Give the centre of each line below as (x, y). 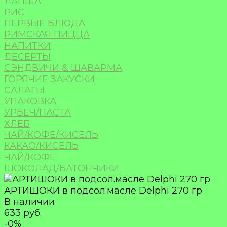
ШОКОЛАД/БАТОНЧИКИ (62, 168)
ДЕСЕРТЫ (27, 57)
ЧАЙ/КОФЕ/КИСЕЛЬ (51, 135)
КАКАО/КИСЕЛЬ (41, 146)
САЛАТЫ (24, 90)
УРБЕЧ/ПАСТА (37, 113)
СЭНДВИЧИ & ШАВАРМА (63, 68)
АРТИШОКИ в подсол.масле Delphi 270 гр (103, 191)
